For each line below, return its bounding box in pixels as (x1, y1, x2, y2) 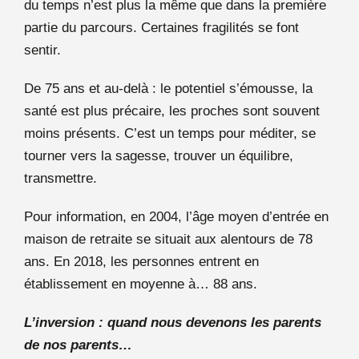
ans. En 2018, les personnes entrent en (24, 253, 259, 269)
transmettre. (24, 170, 97, 186)
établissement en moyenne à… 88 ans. (24, 276, 257, 292)
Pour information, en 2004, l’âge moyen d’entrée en (24, 208, 329, 224)
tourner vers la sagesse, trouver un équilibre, (24, 147, 293, 163)
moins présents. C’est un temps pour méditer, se (24, 125, 316, 141)
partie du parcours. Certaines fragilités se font (24, 19, 299, 35)
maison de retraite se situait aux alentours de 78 (24, 231, 313, 247)
